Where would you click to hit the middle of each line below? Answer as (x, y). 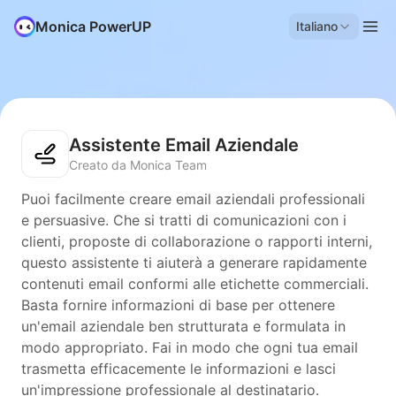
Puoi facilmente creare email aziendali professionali (193, 199)
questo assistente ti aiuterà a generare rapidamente (194, 263)
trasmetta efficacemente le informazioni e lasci (179, 369)
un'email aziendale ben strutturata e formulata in (183, 326)
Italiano (317, 26)
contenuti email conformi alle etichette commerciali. (195, 284)
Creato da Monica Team (138, 165)
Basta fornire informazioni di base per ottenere (178, 305)
